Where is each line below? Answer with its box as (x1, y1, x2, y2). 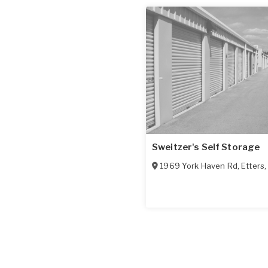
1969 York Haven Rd (160, 160, 237, 170)
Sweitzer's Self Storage (152, 141, 260, 153)
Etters (241, 160, 264, 170)
